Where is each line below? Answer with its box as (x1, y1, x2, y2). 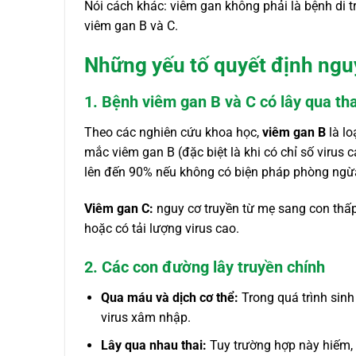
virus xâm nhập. (100, 310, 191, 326)
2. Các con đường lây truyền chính (84, 257, 325, 277)
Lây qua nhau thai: (100, 338, 207, 354)
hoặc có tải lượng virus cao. (84, 220, 239, 236)
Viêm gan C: (84, 200, 153, 216)
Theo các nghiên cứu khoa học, (84, 124, 262, 140)
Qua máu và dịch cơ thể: (100, 290, 238, 306)
